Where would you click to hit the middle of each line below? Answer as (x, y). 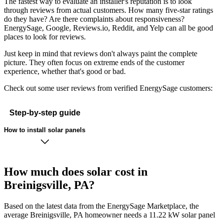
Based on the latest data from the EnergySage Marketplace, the (101, 206)
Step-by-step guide (45, 112)
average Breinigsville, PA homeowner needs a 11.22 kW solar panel (110, 215)
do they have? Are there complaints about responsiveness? (94, 19)
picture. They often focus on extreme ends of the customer (94, 63)
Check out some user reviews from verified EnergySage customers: (108, 88)
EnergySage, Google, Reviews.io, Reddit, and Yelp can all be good (109, 28)
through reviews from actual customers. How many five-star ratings (109, 10)
